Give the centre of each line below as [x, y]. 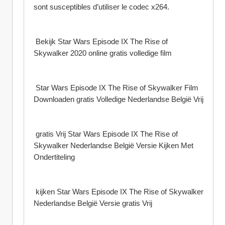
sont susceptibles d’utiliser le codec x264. [101, 7]
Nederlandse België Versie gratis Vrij [93, 203]
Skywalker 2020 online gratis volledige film [103, 53]
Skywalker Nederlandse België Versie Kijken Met [114, 145]
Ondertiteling [54, 157]
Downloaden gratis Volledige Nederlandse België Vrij [119, 99]
